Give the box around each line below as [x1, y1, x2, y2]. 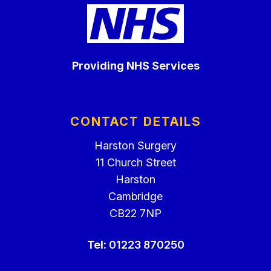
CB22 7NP [109, 207, 162, 220]
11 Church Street [95, 156, 176, 169]
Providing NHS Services [71, 59, 200, 72]
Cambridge [108, 190, 163, 203]
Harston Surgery [94, 139, 177, 152]
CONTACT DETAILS [70, 114, 201, 129]
